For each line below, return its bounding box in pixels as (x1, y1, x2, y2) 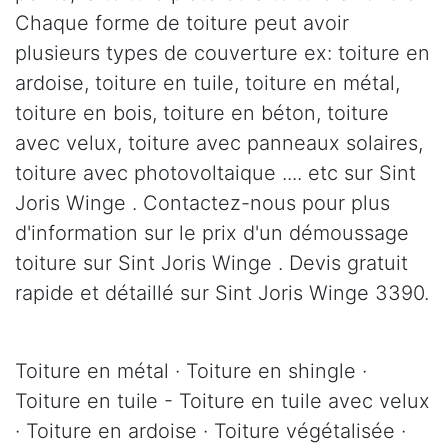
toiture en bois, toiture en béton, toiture (15, 101, 389, 126)
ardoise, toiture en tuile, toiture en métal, (15, 71, 400, 96)
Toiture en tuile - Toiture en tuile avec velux (15, 389, 430, 414)
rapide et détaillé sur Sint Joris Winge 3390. (15, 281, 429, 306)
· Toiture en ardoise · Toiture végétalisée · (15, 419, 406, 444)
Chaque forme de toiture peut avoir (15, 11, 349, 36)
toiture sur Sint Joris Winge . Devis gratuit (15, 251, 408, 276)
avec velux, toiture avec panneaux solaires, (15, 131, 423, 156)
